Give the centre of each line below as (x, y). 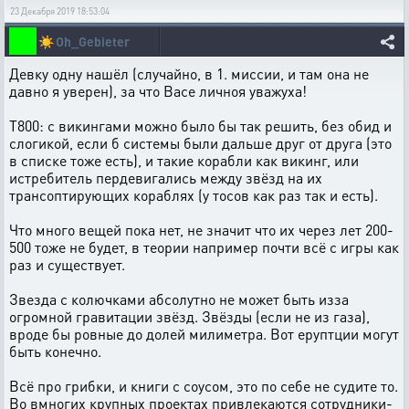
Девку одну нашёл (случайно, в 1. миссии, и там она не (189, 73)
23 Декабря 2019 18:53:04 (60, 10)
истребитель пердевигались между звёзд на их (166, 177)
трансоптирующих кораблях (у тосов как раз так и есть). (194, 194)
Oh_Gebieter (93, 41)
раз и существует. (67, 264)
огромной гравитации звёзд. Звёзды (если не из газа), (189, 316)
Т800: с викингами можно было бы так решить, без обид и (200, 125)
